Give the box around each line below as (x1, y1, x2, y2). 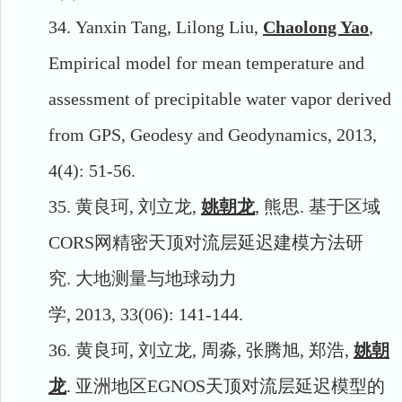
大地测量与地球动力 (75, 267, 237, 288)
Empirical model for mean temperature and (48, 52, 364, 73)
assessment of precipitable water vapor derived (48, 88, 391, 109)
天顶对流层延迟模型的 (205, 375, 385, 396)
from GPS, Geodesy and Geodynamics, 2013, (48, 124, 377, 144)
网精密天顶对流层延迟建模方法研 (94, 232, 363, 252)
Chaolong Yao (263, 16, 369, 37)
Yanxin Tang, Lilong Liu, (75, 16, 263, 37)
